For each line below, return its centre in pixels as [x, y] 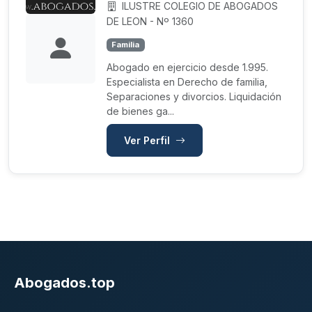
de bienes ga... [140, 111]
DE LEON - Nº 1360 [150, 21]
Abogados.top [64, 282]
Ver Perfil [148, 140]
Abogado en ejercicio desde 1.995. [187, 67]
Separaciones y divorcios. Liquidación [194, 96]
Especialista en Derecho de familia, [187, 81]
